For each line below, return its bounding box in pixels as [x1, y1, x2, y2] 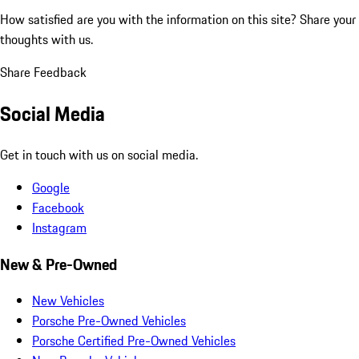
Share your [300, 10, 356, 30]
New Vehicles [32, 291, 104, 311]
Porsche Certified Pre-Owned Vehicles [32, 331, 236, 351]
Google [32, 177, 70, 197]
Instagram [32, 217, 87, 237]
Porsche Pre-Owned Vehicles [32, 311, 186, 331]
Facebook [32, 197, 84, 217]
